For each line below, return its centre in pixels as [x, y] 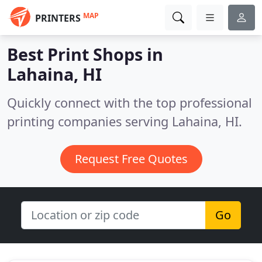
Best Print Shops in [85, 54]
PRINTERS [58, 18]
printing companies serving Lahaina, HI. [125, 121]
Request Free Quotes [131, 159]
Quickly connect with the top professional [130, 103]
